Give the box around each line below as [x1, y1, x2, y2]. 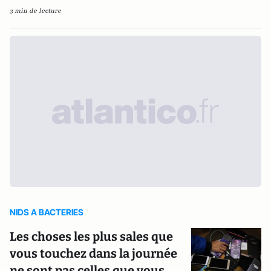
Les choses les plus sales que [10, 229, 173, 244]
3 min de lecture [10, 6, 61, 15]
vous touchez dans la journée [10, 246, 177, 261]
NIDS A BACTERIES [10, 207, 83, 217]
